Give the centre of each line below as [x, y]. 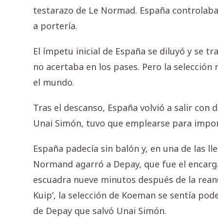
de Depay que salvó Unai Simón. [100, 211]
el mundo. [54, 82]
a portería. [55, 26]
